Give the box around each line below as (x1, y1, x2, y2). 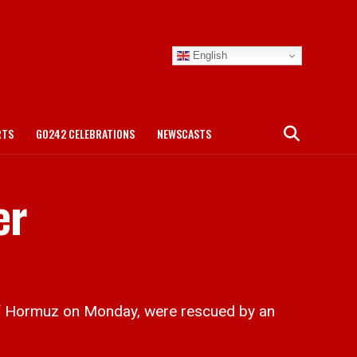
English (190, 49, 227, 61)
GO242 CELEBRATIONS (36, 125, 135, 142)
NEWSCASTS (157, 125, 211, 142)
